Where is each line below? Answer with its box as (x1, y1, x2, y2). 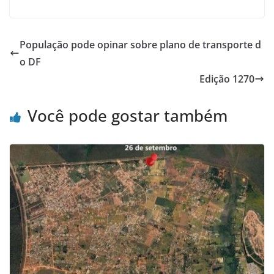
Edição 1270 (199, 72, 254, 86)
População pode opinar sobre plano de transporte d (20, 37, 261, 51)
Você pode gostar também (28, 104, 228, 127)
